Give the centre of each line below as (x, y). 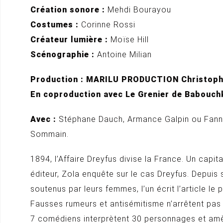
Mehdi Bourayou (138, 10)
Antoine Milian (124, 55)
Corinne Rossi (108, 25)
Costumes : (56, 25)
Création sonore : (68, 10)
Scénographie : (64, 55)
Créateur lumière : (70, 40)
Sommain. (50, 134)
